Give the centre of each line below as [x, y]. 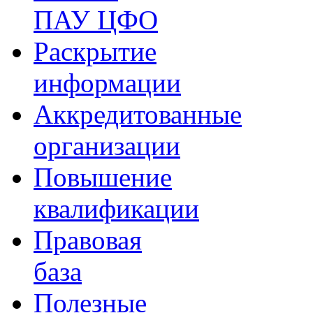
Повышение [103, 177]
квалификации [116, 208]
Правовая [88, 240]
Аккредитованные [138, 114]
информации [107, 82]
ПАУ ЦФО [96, 20]
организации [107, 145]
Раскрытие [95, 51]
